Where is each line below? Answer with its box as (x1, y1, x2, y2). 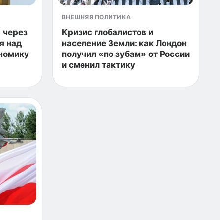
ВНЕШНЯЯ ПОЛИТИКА (62, 13, 131, 21)
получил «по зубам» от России (62, 49, 190, 59)
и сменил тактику (62, 60, 135, 70)
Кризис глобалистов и (62, 27, 153, 37)
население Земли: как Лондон (62, 38, 187, 48)
